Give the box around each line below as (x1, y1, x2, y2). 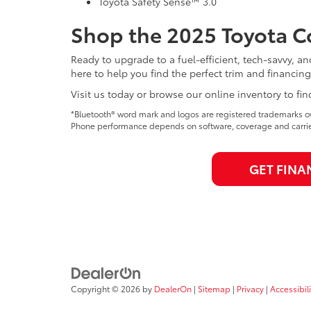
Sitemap (198, 283, 230, 295)
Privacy (237, 283, 264, 295)
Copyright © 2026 (71, 283, 142, 295)
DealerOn (154, 283, 192, 295)
